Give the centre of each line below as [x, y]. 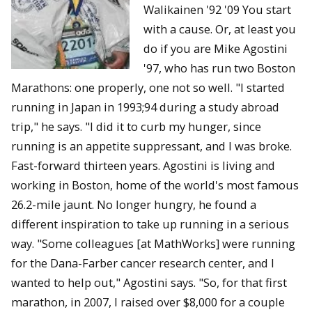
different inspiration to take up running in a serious [150, 224]
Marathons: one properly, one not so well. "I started [148, 87]
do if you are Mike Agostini [216, 48]
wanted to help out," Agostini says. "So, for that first [149, 282]
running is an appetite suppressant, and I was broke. [151, 146]
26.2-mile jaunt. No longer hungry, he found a [134, 204]
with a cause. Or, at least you [220, 29]
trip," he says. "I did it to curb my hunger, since [136, 126]
